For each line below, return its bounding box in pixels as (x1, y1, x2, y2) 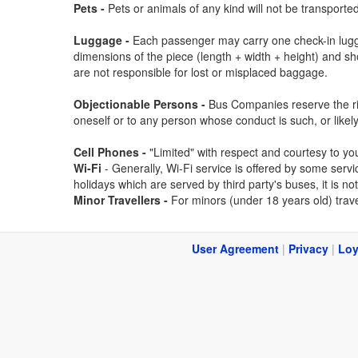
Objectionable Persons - (74, 96, 205, 112)
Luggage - (74, 32, 129, 48)
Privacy (288, 241, 328, 257)
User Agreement (192, 241, 279, 257)
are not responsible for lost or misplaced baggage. (74, 64, 328, 80)
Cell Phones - (74, 144, 149, 160)
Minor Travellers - (74, 192, 171, 208)
